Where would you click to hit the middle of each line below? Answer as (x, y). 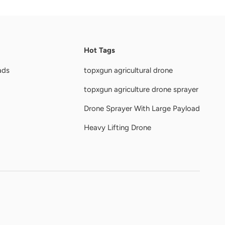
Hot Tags (99, 50)
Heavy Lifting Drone (118, 127)
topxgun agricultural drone (128, 70)
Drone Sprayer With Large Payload (142, 108)
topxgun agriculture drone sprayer (141, 89)
